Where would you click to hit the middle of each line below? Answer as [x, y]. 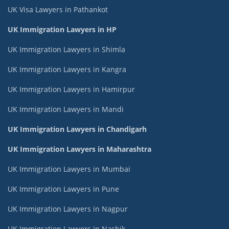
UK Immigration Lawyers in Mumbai [69, 169]
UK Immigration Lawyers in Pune [63, 189]
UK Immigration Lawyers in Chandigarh [77, 129]
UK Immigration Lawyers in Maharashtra [79, 149]
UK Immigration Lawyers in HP [62, 29]
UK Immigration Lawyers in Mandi [66, 109]
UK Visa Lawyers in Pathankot [58, 9]
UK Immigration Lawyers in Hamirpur [71, 89]
